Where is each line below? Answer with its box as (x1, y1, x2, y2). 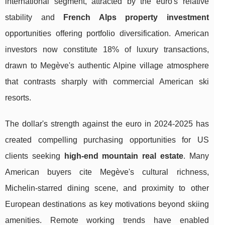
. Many (183, 151, 209, 160)
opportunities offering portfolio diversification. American (5, 29, 209, 38)
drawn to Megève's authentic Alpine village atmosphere (5, 61, 209, 70)
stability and (5, 13, 64, 22)
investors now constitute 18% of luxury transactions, (5, 45, 209, 54)
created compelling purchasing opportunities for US (5, 135, 209, 144)
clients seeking (5, 151, 64, 160)
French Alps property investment (63, 13, 209, 22)
